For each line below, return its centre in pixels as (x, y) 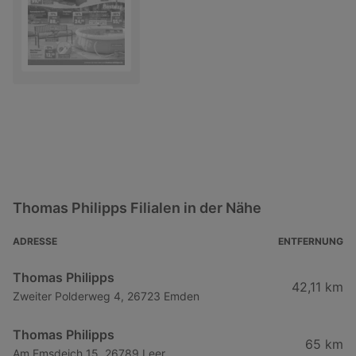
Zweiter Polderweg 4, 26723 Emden (106, 296)
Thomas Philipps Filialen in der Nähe (137, 207)
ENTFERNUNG (311, 241)
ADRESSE (35, 241)
